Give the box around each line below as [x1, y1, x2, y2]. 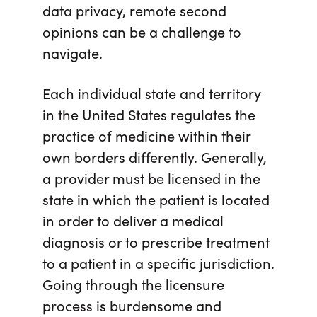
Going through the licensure [42, 273, 224, 294]
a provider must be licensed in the [42, 167, 260, 188]
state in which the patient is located [42, 188, 270, 209]
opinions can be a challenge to [42, 21, 241, 41]
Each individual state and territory [42, 82, 261, 103]
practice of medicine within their [42, 125, 250, 145]
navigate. [42, 42, 103, 62]
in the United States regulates [42, 103, 235, 124]
